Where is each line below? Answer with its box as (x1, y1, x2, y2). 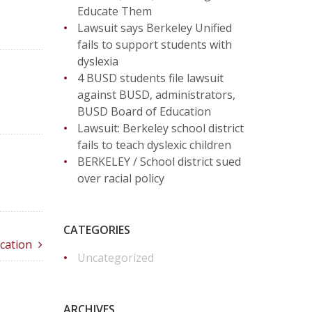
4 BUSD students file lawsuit (77, 70, 224, 86)
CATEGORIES (63, 222, 130, 237)
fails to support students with (77, 37, 232, 52)
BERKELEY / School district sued (77, 154, 241, 169)
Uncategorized (77, 250, 154, 265)
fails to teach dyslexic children (77, 137, 231, 153)
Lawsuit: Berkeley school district (77, 120, 244, 136)
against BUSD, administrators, (77, 87, 235, 102)
